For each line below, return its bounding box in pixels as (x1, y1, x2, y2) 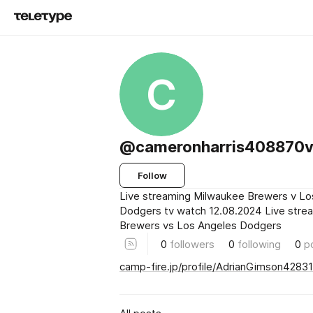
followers (170, 237, 214, 251)
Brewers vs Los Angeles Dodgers (119, 219, 282, 232)
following (238, 237, 281, 251)
